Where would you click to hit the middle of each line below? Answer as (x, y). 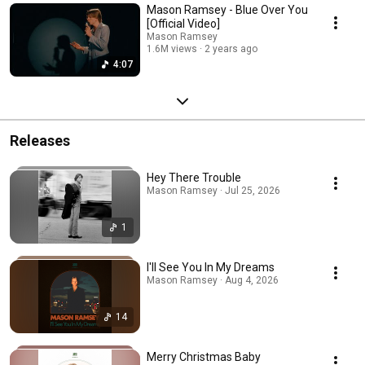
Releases (40, 140)
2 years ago (231, 48)
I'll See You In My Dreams (211, 267)
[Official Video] (183, 23)
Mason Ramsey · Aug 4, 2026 (213, 280)
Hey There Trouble (194, 177)
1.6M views (172, 48)
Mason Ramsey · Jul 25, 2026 (213, 190)
